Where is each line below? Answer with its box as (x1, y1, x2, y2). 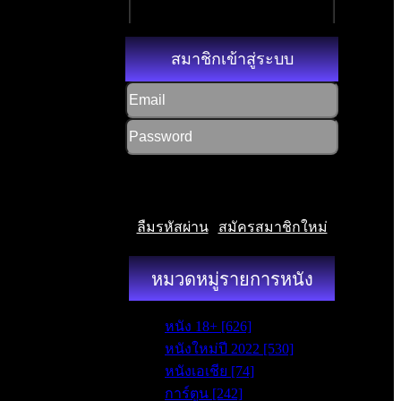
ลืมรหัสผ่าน (136, 219, 209, 235)
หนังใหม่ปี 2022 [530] (165, 341, 294, 356)
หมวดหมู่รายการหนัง (150, 269, 313, 289)
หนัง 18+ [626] (165, 319, 252, 334)
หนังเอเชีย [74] (165, 363, 254, 379)
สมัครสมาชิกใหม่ (218, 219, 328, 235)
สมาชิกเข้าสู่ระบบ (170, 50, 294, 68)
